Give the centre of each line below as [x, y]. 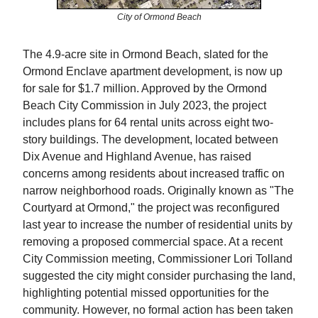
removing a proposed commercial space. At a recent [153, 241]
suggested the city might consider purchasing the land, [159, 275]
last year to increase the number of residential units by [158, 224]
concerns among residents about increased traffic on [154, 173]
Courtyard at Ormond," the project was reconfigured [151, 207]
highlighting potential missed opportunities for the [146, 292]
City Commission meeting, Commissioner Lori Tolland [158, 258]
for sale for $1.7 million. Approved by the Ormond [145, 88]
